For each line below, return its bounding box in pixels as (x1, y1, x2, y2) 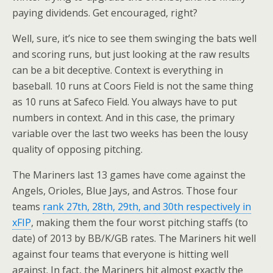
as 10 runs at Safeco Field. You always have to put (12, 95, 237, 108)
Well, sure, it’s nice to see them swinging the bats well (12, 32, 257, 45)
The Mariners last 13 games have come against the (12, 168, 246, 182)
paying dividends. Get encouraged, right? (12, 6, 197, 19)
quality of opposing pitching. (12, 143, 143, 156)
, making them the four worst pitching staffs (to (31, 216, 248, 229)
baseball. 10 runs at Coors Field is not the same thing (12, 79, 253, 93)
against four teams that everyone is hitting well (12, 247, 229, 261)
